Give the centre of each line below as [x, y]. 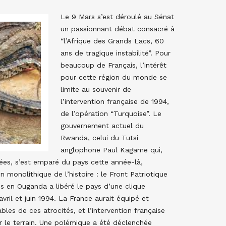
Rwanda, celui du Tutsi [99, 138]
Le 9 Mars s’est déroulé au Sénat [117, 17]
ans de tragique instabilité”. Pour [116, 53]
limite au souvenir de [96, 89]
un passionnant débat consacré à [118, 29]
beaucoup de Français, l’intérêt [114, 65]
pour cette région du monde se [114, 77]
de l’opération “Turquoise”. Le [111, 114]
